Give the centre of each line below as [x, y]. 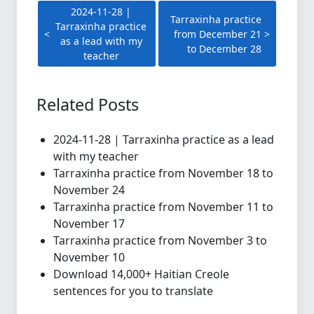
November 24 [89, 190]
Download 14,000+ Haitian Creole [141, 274]
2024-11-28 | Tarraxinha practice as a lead [164, 139]
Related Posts [88, 104]
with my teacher [96, 156]
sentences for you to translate [133, 291]
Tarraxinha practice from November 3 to [160, 240]
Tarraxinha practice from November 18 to [163, 173]
